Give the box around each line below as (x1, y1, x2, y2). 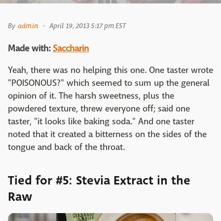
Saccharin (53, 43, 89, 55)
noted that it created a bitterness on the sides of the (8, 129, 207, 141)
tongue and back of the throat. (8, 142, 126, 153)
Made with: (8, 43, 50, 55)
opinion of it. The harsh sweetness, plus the (8, 90, 174, 102)
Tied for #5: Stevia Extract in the (8, 172, 190, 190)
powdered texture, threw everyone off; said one (8, 103, 190, 115)
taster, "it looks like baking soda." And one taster (8, 116, 194, 128)
